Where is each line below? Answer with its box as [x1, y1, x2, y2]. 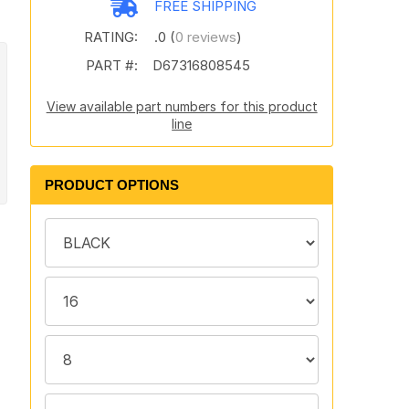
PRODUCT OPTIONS [44, 177, 179, 193]
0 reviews [174, 28, 236, 46]
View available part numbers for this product [46, 99, 318, 114]
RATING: [83, 28, 138, 46]
